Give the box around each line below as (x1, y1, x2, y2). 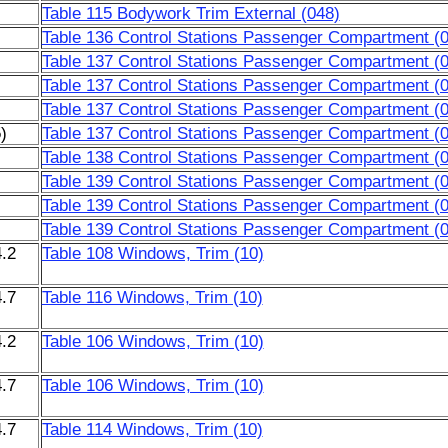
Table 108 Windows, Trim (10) (41, 244, 264, 263)
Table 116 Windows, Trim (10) (41, 288, 263, 307)
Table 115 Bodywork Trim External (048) (41, 4, 340, 23)
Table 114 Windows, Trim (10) (41, 420, 263, 439)
